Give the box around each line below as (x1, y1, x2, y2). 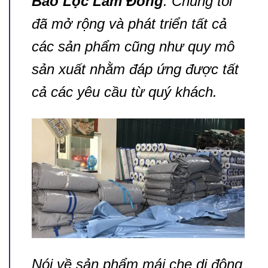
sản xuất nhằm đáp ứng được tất (32, 61, 239, 78)
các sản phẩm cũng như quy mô (32, 38, 234, 55)
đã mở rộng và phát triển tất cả (32, 16, 227, 32)
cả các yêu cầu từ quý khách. (32, 84, 217, 100)
